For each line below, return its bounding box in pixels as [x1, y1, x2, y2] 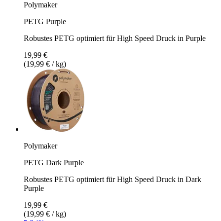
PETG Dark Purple [24, 158, 84, 167]
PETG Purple [24, 17, 66, 26]
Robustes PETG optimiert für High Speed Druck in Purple [24, 34, 206, 42]
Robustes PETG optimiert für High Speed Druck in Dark [24, 175, 201, 184]
